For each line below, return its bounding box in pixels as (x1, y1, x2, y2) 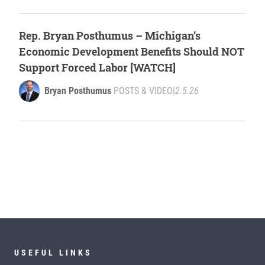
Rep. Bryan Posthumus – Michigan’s (19, 28, 201, 43)
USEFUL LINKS (14, 248, 92, 258)
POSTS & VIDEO (114, 85, 173, 97)
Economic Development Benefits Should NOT (19, 44, 244, 59)
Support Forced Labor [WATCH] (19, 60, 176, 75)
